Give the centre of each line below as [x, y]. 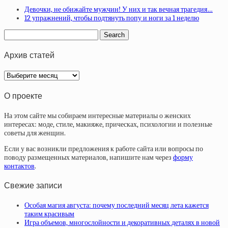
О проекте [23, 96]
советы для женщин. [35, 133]
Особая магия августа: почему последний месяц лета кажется [117, 206]
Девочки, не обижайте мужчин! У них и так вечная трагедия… [119, 9]
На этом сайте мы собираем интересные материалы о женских [97, 116]
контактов [19, 166]
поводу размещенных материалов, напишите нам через [89, 157]
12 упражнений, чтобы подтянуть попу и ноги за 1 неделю [112, 18]
